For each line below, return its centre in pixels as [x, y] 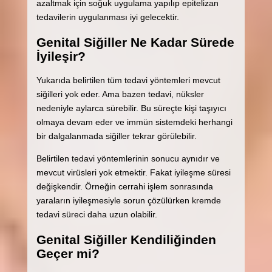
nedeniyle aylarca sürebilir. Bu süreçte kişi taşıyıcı [131, 108]
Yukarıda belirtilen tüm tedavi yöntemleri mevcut [128, 80]
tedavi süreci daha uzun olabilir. [97, 215]
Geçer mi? [68, 253]
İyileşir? [61, 56]
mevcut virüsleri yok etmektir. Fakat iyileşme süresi [133, 173]
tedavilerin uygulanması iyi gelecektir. [107, 17]
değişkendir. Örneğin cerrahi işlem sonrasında [124, 187]
